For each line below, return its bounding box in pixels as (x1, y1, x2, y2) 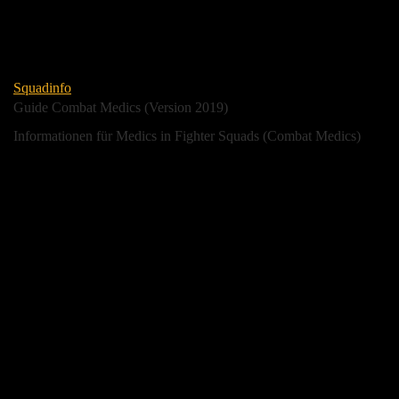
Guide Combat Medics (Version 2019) (13, 100, 228, 116)
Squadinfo (13, 80, 71, 96)
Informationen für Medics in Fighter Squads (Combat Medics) (13, 128, 361, 144)
